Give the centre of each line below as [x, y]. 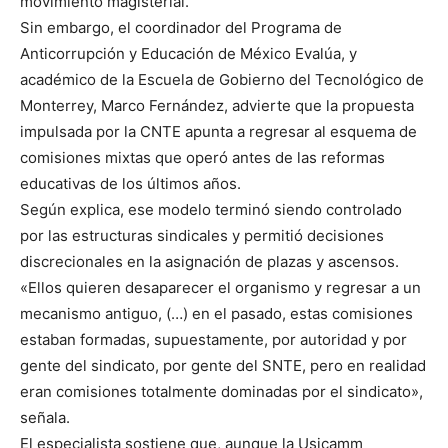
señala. [45, 418]
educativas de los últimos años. [130, 184]
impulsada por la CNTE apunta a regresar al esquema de [218, 132]
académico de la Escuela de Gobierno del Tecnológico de [222, 80]
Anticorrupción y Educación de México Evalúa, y [188, 54]
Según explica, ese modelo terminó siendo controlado [211, 210]
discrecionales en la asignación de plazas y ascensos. [209, 262]
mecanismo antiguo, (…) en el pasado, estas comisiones [216, 314]
